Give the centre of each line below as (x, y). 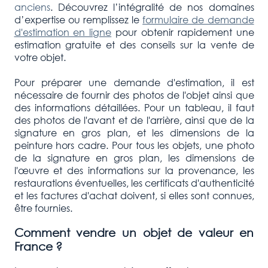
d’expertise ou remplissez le (78, 20)
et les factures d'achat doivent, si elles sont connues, (134, 196)
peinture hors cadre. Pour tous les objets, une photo (134, 145)
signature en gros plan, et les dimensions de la (134, 133)
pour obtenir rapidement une (183, 32)
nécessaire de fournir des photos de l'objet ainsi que (134, 95)
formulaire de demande (198, 20)
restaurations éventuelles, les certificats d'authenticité (134, 183)
